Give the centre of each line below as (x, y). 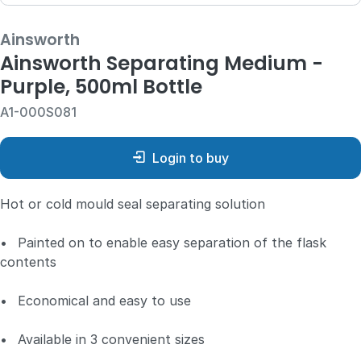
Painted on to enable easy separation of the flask (170, 242)
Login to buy (191, 158)
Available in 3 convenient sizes (109, 339)
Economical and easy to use (102, 300)
